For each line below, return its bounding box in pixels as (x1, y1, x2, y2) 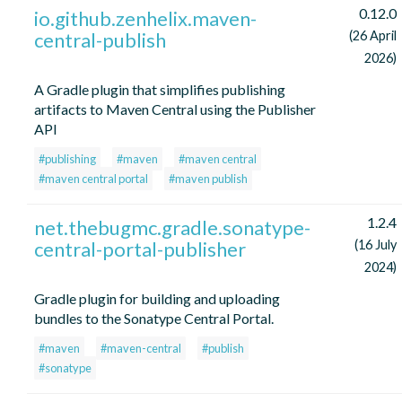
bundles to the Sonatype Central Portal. (34, 310, 274, 328)
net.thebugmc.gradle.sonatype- (34, 215, 310, 240)
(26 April (349, 28, 397, 44)
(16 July (354, 237, 397, 253)
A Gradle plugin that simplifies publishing (34, 81, 285, 99)
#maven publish (169, 171, 248, 187)
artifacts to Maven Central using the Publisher (34, 100, 316, 118)
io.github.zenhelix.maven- (34, 6, 257, 31)
